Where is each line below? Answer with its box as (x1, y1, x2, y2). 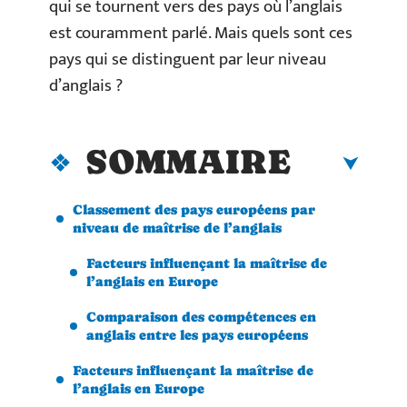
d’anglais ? (49, 72, 123, 100)
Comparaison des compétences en (86, 308, 316, 324)
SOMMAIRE (85, 141, 291, 182)
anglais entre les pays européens (86, 326, 308, 342)
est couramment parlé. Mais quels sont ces (49, 19, 352, 47)
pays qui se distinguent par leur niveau (49, 45, 326, 74)
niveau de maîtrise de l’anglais (73, 219, 282, 235)
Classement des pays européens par (73, 201, 315, 217)
